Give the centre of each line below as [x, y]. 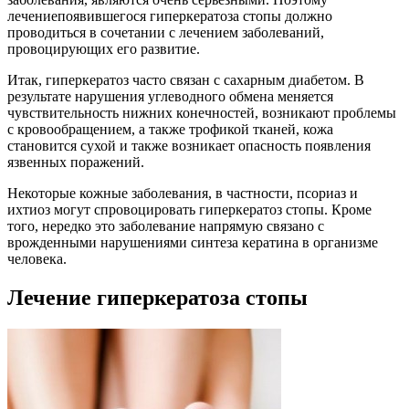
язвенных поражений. [76, 163]
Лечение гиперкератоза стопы [157, 298]
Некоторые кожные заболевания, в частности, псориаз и [183, 194]
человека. [37, 259]
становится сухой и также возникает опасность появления [189, 146]
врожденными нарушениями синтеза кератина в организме [193, 243]
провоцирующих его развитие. [104, 49]
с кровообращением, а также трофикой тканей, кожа [170, 130]
